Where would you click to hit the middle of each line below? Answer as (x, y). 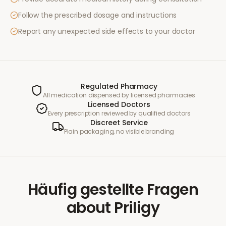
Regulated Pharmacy (119, 86)
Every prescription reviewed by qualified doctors (119, 113)
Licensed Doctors (119, 104)
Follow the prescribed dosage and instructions (98, 15)
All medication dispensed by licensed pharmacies (119, 95)
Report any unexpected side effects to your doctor (107, 31)
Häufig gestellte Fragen (113, 190)
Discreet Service (119, 123)
